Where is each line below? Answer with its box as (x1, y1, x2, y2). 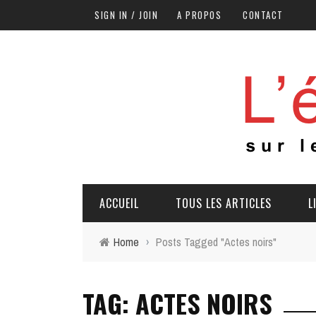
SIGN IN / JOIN (95, 8, 158, 22)
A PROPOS (177, 8, 221, 22)
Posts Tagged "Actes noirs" (156, 234, 276, 250)
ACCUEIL (99, 195, 139, 212)
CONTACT (243, 8, 284, 22)
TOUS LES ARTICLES (176, 195, 272, 212)
